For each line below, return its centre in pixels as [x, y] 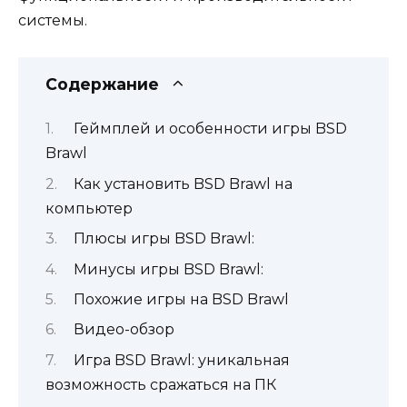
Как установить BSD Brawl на [183, 184]
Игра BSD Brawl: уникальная [181, 360]
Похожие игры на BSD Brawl [181, 299]
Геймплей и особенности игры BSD [210, 129]
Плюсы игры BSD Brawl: [164, 239]
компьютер [89, 208]
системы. [53, 20]
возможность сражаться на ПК [161, 384]
